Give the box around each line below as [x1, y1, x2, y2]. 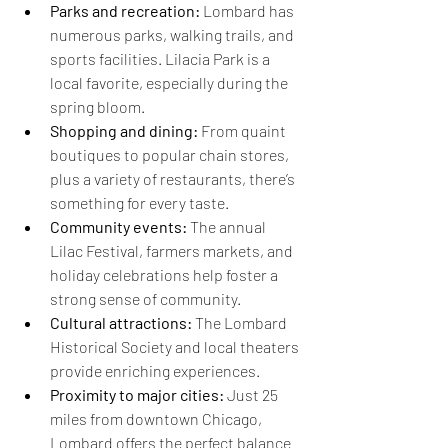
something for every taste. [50, 193, 229, 213]
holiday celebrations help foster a [50, 265, 281, 285]
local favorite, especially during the [50, 73, 291, 93]
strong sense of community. [50, 289, 241, 309]
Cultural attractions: [50, 313, 192, 333]
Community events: [50, 217, 187, 237]
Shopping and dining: [50, 121, 198, 141]
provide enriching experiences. [50, 361, 260, 381]
